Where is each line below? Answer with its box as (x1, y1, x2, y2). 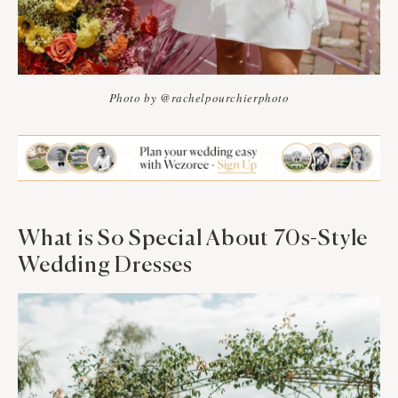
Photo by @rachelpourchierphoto (108, 90, 290, 107)
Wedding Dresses (18, 255, 194, 278)
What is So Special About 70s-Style (18, 228, 369, 251)
